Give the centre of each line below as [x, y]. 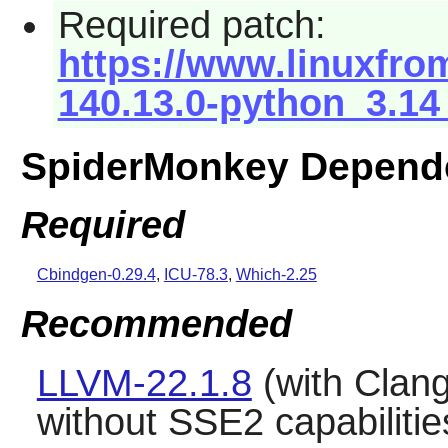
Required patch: [191, 24]
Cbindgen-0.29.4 [96, 275]
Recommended [156, 323]
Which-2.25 [276, 275]
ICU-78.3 [195, 275]
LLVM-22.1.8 [144, 382]
